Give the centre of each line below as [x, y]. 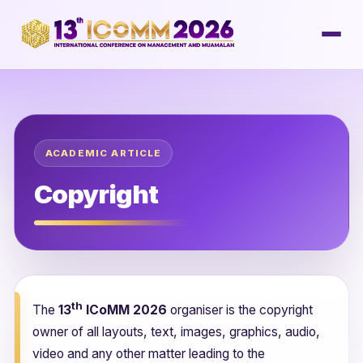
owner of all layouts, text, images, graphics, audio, [176, 332]
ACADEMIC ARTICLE [104, 153]
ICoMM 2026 [125, 310]
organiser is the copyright [240, 310]
